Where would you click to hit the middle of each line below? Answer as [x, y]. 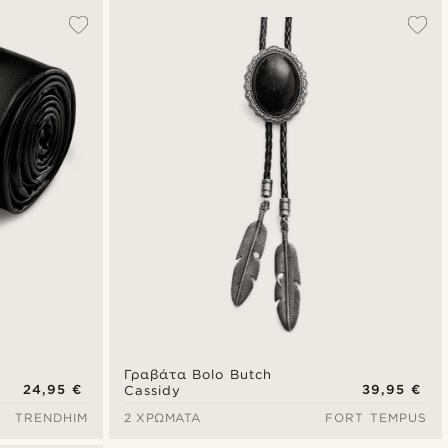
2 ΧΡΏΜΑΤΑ [162, 417]
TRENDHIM [51, 417]
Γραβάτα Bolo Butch [197, 374]
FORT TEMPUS [376, 417]
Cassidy [152, 390]
